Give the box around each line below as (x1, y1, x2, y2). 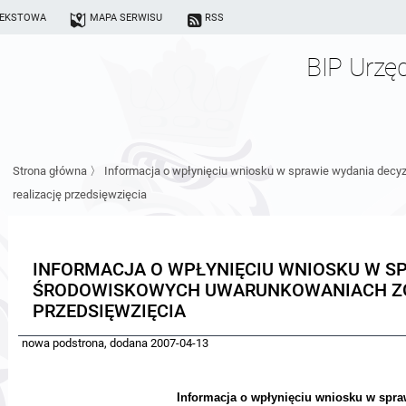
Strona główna (13, 164, 87, 178)
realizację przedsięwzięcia (13, 188, 147, 201)
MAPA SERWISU (89, 11, 162, 24)
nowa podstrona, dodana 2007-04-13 (22, 336, 208, 350)
